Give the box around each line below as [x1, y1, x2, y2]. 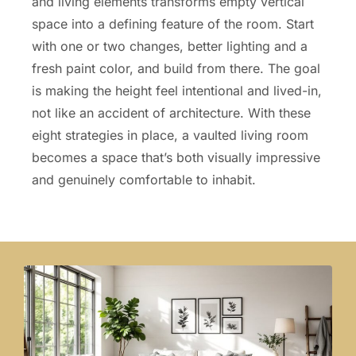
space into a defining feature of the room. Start [32, 15, 314, 32]
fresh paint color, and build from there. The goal [32, 60, 320, 76]
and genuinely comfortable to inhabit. [32, 171, 256, 188]
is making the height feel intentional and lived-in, [32, 82, 322, 99]
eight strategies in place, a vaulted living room [32, 126, 308, 143]
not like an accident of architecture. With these [32, 104, 311, 121]
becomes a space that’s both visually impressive [32, 149, 320, 165]
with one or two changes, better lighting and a [32, 37, 308, 54]
